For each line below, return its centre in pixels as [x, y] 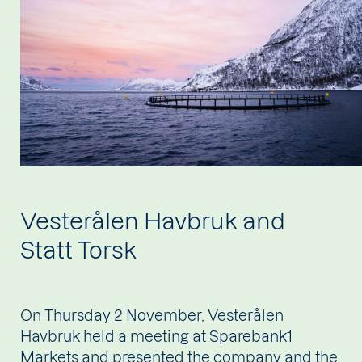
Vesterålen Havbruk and [153, 221]
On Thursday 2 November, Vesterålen [152, 316]
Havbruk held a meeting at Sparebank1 [156, 337]
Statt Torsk [78, 250]
